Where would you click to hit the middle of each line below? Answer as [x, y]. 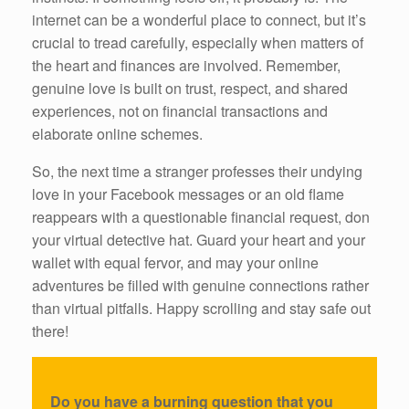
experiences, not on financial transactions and [180, 110]
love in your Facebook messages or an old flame [188, 194]
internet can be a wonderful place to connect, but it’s [199, 19]
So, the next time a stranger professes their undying [197, 171]
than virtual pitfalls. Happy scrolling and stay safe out [201, 308]
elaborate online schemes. [117, 133]
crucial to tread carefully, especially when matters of [198, 42]
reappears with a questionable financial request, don [201, 216]
